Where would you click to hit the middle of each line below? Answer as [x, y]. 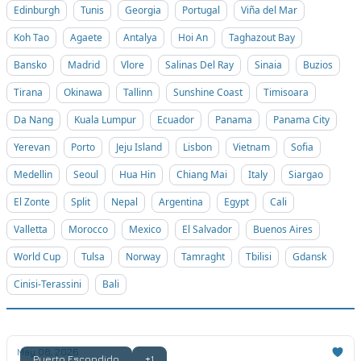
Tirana [28, 92]
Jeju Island [139, 147]
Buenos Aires [283, 229]
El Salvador [207, 229]
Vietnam [251, 147]
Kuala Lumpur [105, 120]
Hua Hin [137, 174]
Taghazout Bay [262, 37]
